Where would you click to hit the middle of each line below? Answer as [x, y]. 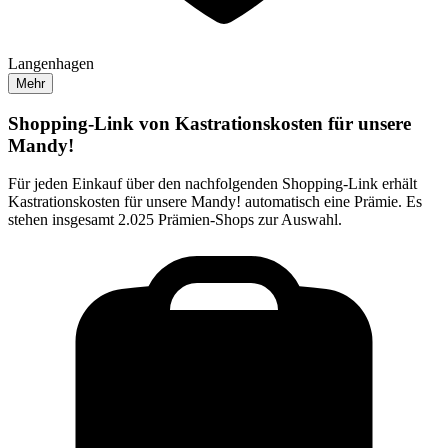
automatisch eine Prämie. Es [331, 202]
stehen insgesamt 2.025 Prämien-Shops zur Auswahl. [175, 220]
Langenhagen [51, 63]
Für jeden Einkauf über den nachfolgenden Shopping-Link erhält [212, 184]
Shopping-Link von [91, 123]
